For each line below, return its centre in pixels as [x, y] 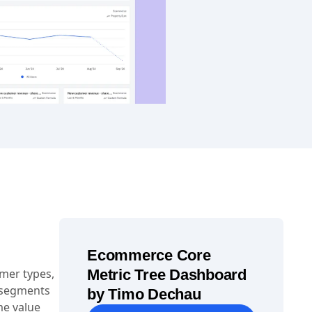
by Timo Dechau [144, 294]
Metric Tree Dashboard [167, 275]
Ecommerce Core [149, 255]
